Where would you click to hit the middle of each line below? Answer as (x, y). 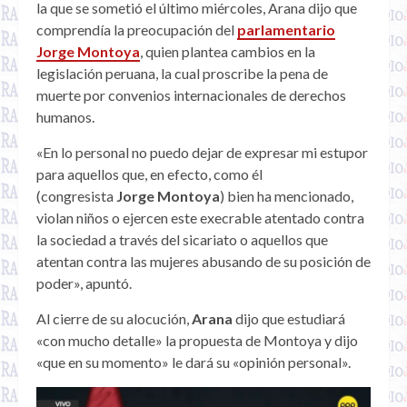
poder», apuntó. (84, 283)
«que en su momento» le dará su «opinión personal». (194, 362)
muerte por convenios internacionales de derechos (191, 95)
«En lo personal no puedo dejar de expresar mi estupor (202, 153)
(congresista (76, 196)
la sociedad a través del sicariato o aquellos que (182, 240)
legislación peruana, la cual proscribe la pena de (182, 74)
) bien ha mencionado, (287, 196)
